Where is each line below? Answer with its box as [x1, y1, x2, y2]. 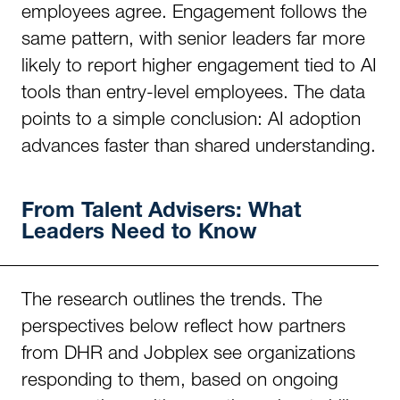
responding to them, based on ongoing [21, 368, 338, 389]
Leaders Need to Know [21, 223, 257, 245]
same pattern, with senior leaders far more [21, 27, 365, 48]
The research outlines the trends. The [21, 287, 322, 309]
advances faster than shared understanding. [21, 134, 376, 155]
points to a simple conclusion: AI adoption [21, 107, 361, 129]
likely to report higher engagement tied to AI [21, 54, 377, 75]
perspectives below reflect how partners [21, 314, 346, 336]
